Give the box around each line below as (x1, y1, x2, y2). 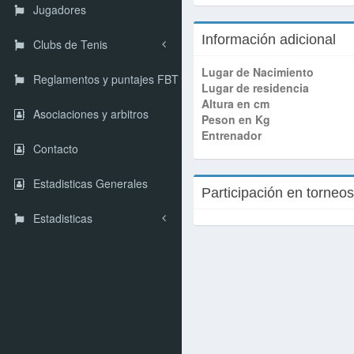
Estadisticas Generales (33, 175, 148, 192)
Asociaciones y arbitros (33, 106, 149, 122)
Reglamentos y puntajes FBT (33, 71, 179, 88)
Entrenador (201, 127, 262, 143)
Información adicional (201, 32, 336, 47)
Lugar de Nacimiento (201, 64, 314, 80)
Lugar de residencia (201, 80, 309, 96)
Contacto (33, 141, 78, 157)
